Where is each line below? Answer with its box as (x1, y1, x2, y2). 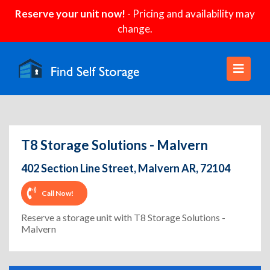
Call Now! (42, 188, 74, 198)
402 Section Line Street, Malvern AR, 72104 (21, 162, 230, 175)
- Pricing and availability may (125, 7, 255, 20)
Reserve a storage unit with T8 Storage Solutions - (21, 212, 225, 223)
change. (118, 22, 152, 35)
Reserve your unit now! (15, 7, 125, 20)
